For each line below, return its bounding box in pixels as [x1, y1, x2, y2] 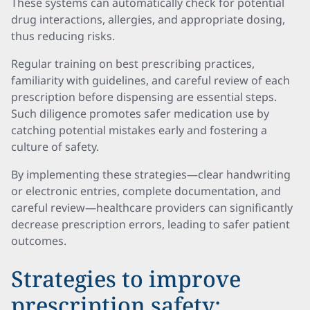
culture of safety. [11, 139, 99, 154]
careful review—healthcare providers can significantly [11, 200, 293, 215]
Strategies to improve [11, 264, 241, 293]
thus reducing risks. [11, 28, 115, 44]
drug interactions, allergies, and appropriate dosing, [11, 12, 285, 27]
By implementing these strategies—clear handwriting [11, 167, 291, 182]
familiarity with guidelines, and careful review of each [11, 73, 290, 88]
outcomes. [11, 233, 66, 248]
